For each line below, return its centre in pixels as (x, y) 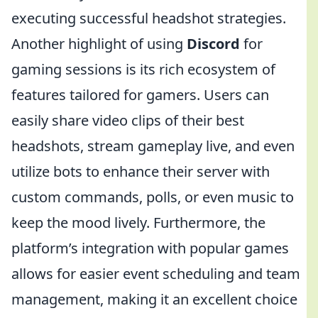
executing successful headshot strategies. (149, 18)
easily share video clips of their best (128, 120)
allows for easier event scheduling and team (156, 274)
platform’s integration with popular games (150, 248)
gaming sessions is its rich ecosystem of (143, 69)
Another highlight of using (99, 44)
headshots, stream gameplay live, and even (153, 146)
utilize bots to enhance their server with (141, 171)
